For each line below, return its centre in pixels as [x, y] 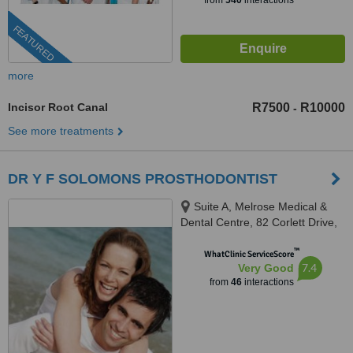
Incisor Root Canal [58, 107]
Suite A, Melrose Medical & [260, 206]
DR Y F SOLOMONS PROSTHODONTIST [143, 179]
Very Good [266, 268]
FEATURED [33, 44]
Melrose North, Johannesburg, [256, 238]
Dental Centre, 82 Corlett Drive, [259, 222]
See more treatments [61, 131]
